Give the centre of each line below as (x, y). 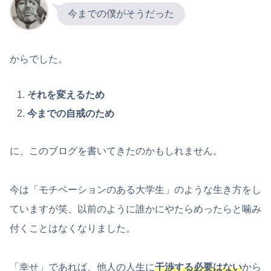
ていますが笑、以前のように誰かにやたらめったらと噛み (135, 209)
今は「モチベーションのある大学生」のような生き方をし (135, 190)
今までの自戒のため (71, 114)
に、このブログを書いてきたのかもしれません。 (116, 151)
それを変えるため (66, 95)
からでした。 (39, 59)
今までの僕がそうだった (121, 14)
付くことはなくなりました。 (73, 229)
